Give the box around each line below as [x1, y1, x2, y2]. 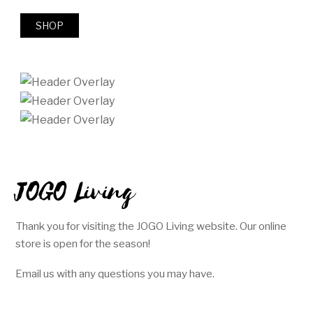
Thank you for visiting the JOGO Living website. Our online [15, 219, 287, 233]
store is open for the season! [15, 237, 151, 251]
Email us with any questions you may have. [15, 266, 215, 280]
